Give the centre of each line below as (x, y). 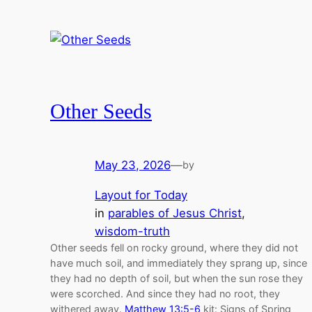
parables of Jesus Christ (175, 213)
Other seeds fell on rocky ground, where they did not (174, 248)
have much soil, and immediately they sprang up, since (179, 263)
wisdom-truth (132, 232)
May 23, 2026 (133, 165)
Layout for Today (141, 195)
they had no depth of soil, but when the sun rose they (177, 279)
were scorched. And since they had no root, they (165, 294)
